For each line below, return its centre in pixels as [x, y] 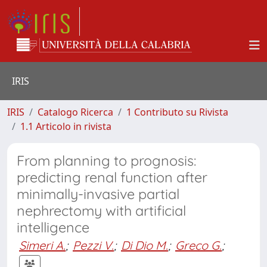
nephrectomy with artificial [101, 211]
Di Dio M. [145, 245]
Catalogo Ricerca [75, 112]
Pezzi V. [93, 245]
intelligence [53, 227]
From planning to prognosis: [106, 161]
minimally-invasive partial [98, 194]
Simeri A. [42, 245]
